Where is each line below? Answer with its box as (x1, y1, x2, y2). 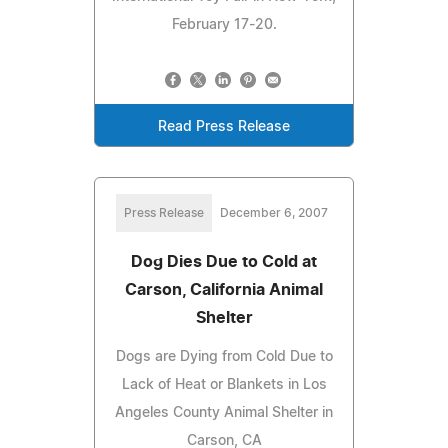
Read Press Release (158, 119, 290, 134)
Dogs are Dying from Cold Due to (115, 349, 333, 364)
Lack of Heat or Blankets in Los (121, 377, 327, 392)
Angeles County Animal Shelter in (115, 405, 333, 420)
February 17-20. (171, 17, 277, 32)
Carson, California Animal (125, 281, 323, 298)
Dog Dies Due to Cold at (131, 253, 317, 270)
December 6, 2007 (220, 206, 328, 219)
